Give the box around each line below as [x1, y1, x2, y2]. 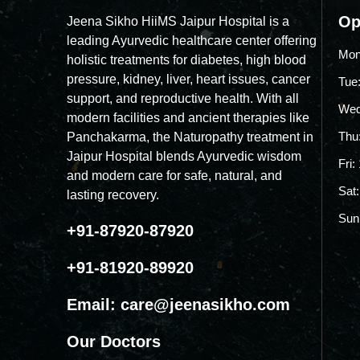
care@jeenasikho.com [121, 295, 290, 313]
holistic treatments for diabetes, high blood [67, 52, 306, 67]
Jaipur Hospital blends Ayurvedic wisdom [67, 149, 301, 163]
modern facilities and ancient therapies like [67, 110, 309, 125]
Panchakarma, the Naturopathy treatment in [67, 129, 313, 144]
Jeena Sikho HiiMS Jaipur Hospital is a [67, 14, 289, 28]
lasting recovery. [67, 187, 159, 202]
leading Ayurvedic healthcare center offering [67, 33, 317, 47]
